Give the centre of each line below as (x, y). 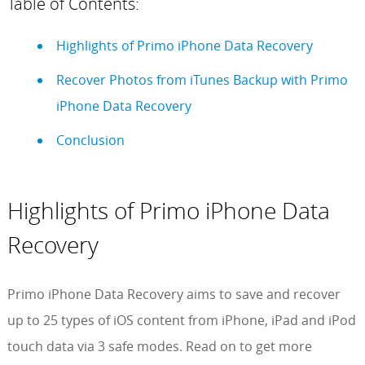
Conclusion (90, 141)
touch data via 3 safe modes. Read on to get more (159, 347)
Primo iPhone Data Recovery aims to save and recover (174, 295)
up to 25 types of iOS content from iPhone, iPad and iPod (181, 321)
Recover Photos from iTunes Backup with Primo (202, 80)
